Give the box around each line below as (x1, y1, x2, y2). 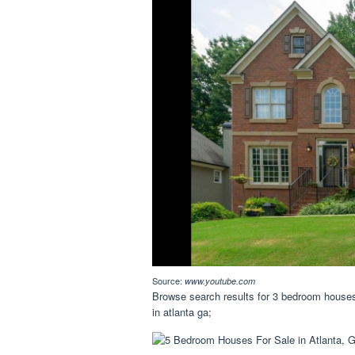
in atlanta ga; (152, 304, 212, 320)
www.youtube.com (185, 275, 255, 288)
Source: (152, 274, 185, 288)
